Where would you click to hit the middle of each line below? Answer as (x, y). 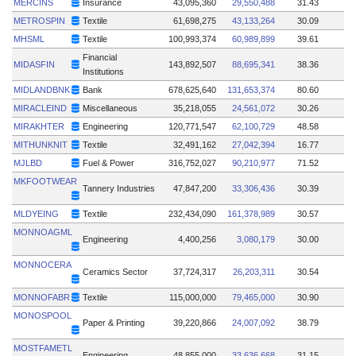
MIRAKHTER (39, 126)
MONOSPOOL (43, 315)
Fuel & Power (109, 163)
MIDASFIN (35, 64)
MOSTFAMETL (43, 348)
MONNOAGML (43, 232)
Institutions (104, 71)
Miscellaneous (110, 108)
